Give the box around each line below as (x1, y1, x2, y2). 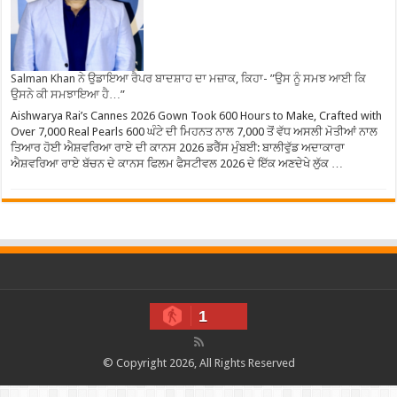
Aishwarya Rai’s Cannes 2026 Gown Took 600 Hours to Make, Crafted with (11, 109, 383, 123)
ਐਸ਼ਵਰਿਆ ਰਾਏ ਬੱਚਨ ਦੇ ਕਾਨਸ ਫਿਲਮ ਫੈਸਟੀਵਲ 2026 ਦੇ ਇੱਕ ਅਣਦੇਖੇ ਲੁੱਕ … (11, 157, 344, 171)
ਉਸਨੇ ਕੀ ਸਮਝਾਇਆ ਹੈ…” (11, 87, 126, 101)
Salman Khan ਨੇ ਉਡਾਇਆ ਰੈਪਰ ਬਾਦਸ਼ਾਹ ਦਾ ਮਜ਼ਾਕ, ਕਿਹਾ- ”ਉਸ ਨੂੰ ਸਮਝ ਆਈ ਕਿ (11, 71, 367, 85)
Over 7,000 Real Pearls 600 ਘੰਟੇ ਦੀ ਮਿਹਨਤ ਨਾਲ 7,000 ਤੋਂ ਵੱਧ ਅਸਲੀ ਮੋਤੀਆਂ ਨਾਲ (11, 125, 378, 139)
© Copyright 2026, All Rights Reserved (102, 356, 295, 370)
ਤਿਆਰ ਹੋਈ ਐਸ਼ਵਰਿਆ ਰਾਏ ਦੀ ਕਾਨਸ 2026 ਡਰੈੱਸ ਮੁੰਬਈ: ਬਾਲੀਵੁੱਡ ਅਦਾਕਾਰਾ (11, 141, 346, 155)
